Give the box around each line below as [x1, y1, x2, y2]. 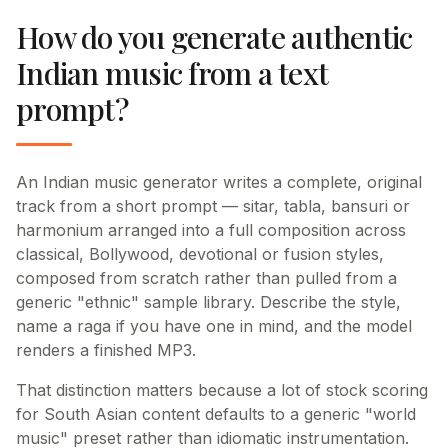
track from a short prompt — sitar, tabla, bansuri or [16, 196, 410, 216]
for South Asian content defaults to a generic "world [16, 404, 416, 424]
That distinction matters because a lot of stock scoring [16, 380, 428, 400]
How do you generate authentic [16, 17, 413, 57]
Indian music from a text [16, 53, 328, 93]
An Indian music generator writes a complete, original [16, 172, 422, 192]
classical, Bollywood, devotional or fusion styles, [16, 244, 384, 264]
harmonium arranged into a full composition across [16, 220, 406, 240]
